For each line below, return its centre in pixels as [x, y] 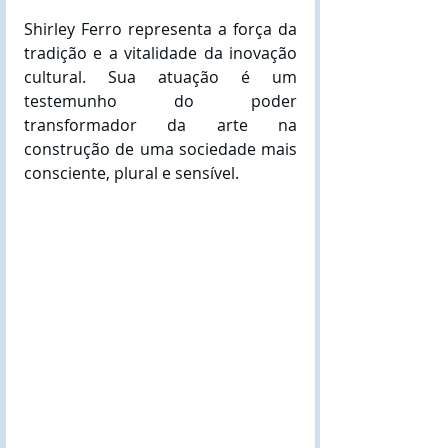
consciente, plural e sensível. [133, 172]
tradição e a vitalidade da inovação [160, 52]
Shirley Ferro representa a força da [160, 28]
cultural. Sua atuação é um [160, 76]
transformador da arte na [160, 124]
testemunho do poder [160, 100]
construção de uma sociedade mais [160, 148]
